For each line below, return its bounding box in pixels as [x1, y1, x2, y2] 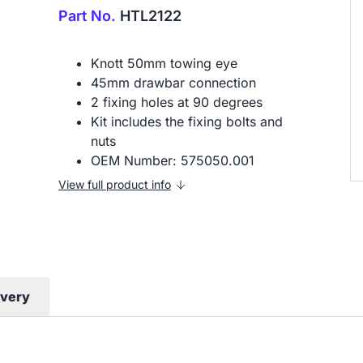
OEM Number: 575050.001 [91, 152, 254, 169]
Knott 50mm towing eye [91, 55, 237, 71]
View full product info [58, 177, 171, 191]
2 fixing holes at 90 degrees [91, 94, 267, 110]
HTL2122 [116, 7, 181, 24]
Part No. [58, 7, 116, 24]
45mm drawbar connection [91, 75, 256, 91]
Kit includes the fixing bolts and [91, 113, 283, 130]
